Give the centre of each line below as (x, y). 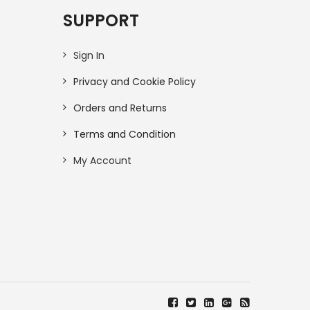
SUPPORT (101, 20)
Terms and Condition (125, 134)
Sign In (89, 55)
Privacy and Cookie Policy (135, 81)
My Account (102, 160)
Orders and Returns (120, 108)
